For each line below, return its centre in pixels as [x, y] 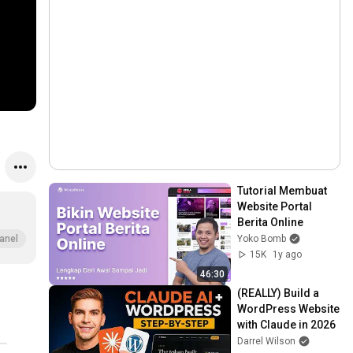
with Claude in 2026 [287, 324]
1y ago [288, 255]
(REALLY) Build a [279, 293]
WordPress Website [289, 308]
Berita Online [271, 222]
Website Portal [275, 206]
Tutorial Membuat [282, 191]
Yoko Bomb [262, 239]
